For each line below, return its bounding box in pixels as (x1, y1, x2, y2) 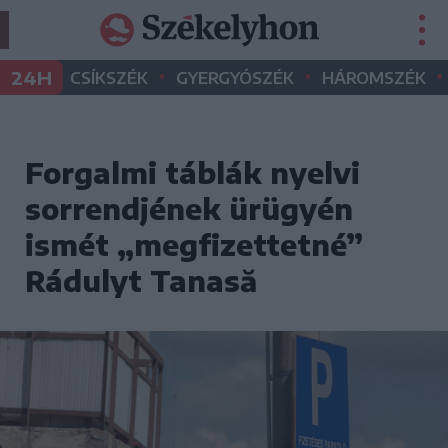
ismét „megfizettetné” (25, 227, 363, 262)
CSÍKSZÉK (70, 68, 148, 88)
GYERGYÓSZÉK (176, 68, 294, 88)
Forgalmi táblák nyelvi (25, 155, 360, 190)
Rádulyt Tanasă (25, 263, 257, 298)
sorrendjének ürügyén (25, 191, 353, 226)
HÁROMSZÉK (322, 68, 426, 88)
